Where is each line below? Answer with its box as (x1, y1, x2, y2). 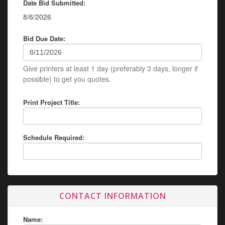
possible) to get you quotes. (23, 74, 111, 84)
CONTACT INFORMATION (59, 190, 166, 201)
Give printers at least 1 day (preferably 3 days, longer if (23, 63, 198, 73)
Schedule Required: (23, 133, 84, 142)
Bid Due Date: (23, 34, 65, 43)
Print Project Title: (23, 97, 80, 107)
